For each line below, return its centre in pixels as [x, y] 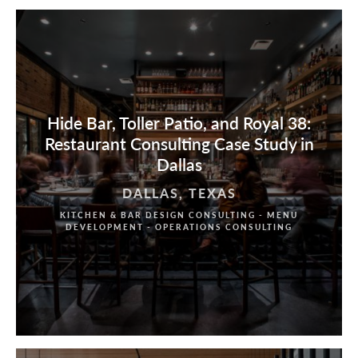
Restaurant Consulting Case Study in [179, 144]
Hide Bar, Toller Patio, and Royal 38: [179, 123]
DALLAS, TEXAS [179, 193]
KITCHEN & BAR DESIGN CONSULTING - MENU [179, 215]
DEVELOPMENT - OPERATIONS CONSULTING [179, 227]
